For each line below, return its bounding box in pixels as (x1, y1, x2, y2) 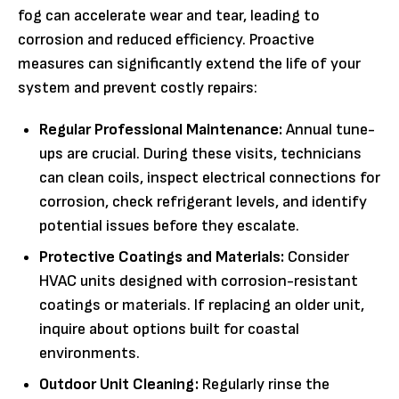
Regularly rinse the (199, 375, 330, 395)
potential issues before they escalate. (39, 216, 299, 236)
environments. (39, 344, 140, 363)
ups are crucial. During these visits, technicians (39, 144, 362, 164)
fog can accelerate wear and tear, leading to (18, 6, 320, 26)
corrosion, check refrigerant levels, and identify (39, 192, 367, 212)
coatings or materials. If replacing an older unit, (39, 296, 364, 315)
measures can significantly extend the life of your (18, 54, 361, 74)
